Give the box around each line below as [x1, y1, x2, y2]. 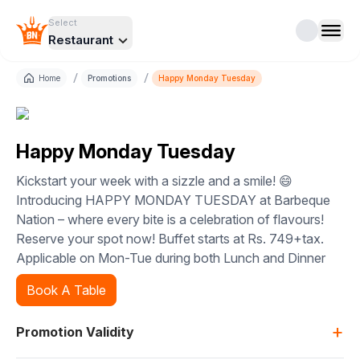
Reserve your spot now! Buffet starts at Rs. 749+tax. [16, 231, 324, 247]
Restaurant [48, 32, 113, 47]
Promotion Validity [16, 324, 134, 340]
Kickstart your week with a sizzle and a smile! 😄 [16, 173, 292, 189]
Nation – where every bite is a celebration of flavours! [16, 211, 324, 227]
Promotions [88, 72, 131, 83]
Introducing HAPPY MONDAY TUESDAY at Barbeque [16, 192, 330, 208]
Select [48, 17, 77, 28]
